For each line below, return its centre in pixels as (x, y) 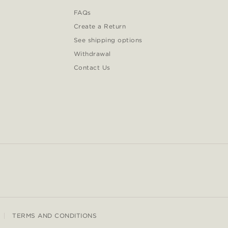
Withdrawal (92, 54)
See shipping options (108, 40)
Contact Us (92, 68)
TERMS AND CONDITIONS (55, 216)
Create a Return (100, 26)
